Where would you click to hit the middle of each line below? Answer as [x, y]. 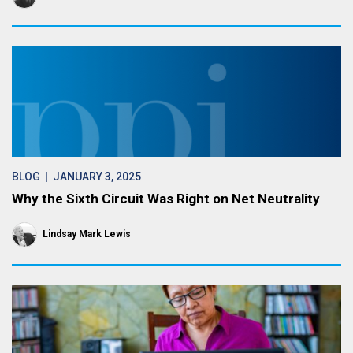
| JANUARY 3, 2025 [91, 176]
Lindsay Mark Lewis [87, 234]
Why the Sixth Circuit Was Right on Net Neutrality [166, 199]
